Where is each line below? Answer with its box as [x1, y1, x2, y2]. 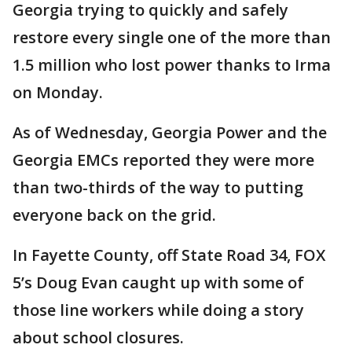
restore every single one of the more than [13, 27, 331, 48]
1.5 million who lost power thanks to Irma [13, 54, 331, 75]
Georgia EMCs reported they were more [13, 149, 314, 170]
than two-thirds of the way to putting [13, 177, 303, 198]
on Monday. [13, 82, 103, 103]
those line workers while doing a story [13, 299, 304, 321]
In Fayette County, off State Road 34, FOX [13, 244, 325, 266]
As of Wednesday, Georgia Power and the [13, 122, 327, 143]
